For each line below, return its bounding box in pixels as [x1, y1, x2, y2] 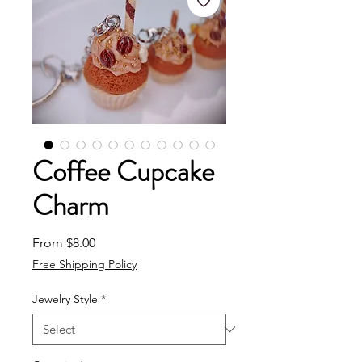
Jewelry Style [32, 292, 98, 307]
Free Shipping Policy [32, 257, 137, 272]
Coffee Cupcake [32, 151, 214, 192]
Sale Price [95, 234, 150, 250]
